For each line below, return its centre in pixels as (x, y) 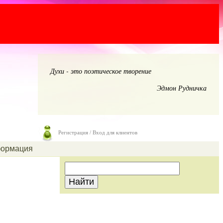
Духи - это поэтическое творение (101, 71)
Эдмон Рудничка (182, 88)
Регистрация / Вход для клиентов (98, 133)
